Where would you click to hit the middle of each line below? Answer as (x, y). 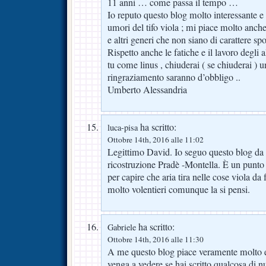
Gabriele (122, 227)
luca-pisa (123, 128)
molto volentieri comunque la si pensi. (179, 190)
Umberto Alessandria (147, 90)
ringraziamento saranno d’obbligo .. (174, 77)
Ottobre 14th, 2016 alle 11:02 (156, 140)
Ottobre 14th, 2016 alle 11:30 (156, 240)
